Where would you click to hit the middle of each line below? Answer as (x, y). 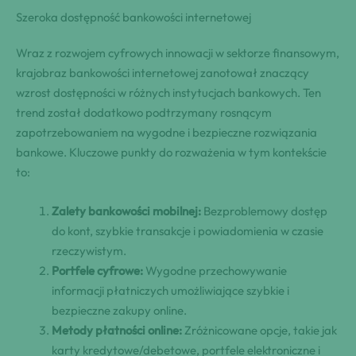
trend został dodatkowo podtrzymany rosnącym (144, 113)
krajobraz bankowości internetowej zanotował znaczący (163, 73)
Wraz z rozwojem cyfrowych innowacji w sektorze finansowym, (178, 53)
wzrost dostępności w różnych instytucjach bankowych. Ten (168, 93)
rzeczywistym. (89, 251)
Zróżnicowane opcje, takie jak (259, 331)
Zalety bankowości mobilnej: (126, 211)
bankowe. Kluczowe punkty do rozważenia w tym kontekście (171, 153)
